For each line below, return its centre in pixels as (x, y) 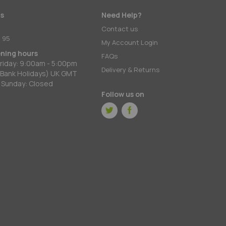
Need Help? (121, 15)
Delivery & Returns (130, 70)
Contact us (119, 29)
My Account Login (129, 42)
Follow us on (123, 94)
